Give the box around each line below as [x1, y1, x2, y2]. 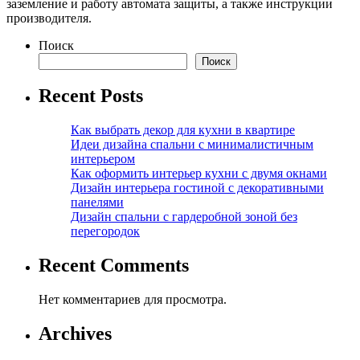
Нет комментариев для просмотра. [39, 292, 227, 307]
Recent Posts [39, 85, 143, 107]
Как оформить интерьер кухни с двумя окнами [71, 166, 327, 181]
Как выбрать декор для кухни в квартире [71, 123, 295, 137]
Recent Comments [39, 255, 189, 276]
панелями [71, 195, 124, 210]
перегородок [71, 224, 140, 239]
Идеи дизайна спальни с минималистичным [71, 137, 313, 152]
